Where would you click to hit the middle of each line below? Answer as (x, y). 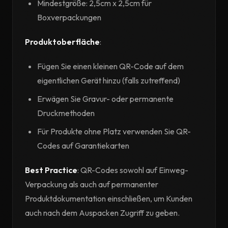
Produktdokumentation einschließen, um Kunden (109, 198)
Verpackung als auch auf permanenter (92, 184)
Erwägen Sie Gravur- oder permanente (105, 99)
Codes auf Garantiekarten (83, 146)
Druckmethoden (66, 113)
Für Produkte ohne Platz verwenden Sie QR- (114, 131)
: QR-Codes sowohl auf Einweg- (133, 170)
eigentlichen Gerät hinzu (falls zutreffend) (109, 80)
